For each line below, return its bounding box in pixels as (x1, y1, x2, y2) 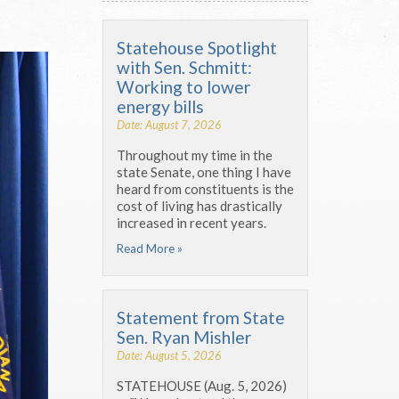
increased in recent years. (117, 214, 266, 231)
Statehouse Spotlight (117, 37, 277, 58)
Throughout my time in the (117, 146, 273, 163)
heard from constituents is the (117, 180, 294, 197)
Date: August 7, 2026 (117, 117, 222, 132)
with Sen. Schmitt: (117, 56, 252, 77)
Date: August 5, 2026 (117, 347, 222, 362)
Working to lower (117, 76, 250, 97)
